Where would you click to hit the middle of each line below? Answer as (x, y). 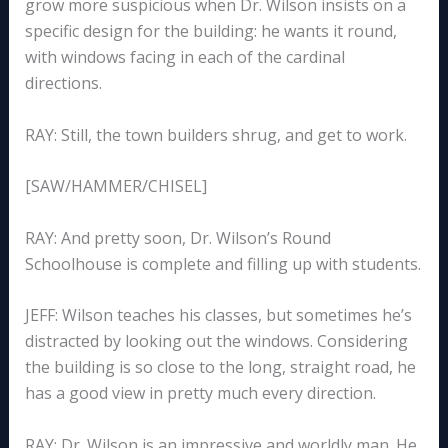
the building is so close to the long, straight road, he (220, 367)
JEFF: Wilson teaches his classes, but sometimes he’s (218, 315)
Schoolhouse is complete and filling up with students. (222, 263)
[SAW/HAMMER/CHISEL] (115, 186)
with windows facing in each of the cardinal (184, 56)
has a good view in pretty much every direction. (200, 393)
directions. (63, 82)
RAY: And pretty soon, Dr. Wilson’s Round (177, 237)
